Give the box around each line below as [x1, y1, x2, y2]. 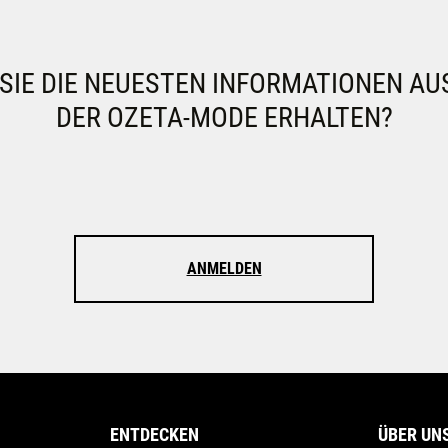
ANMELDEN [186, 259, 262, 278]
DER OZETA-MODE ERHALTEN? [55, 101, 393, 134]
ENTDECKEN [109, 424, 199, 445]
